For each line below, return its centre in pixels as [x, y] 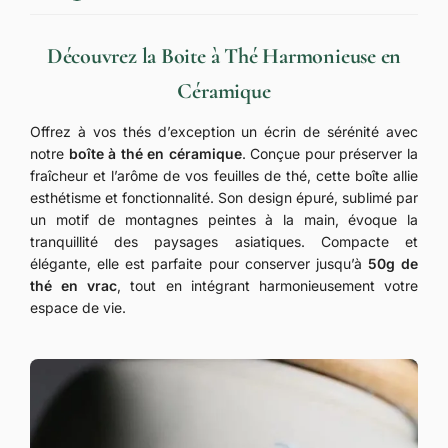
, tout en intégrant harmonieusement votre [268, 285]
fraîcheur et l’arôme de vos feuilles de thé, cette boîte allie [224, 175]
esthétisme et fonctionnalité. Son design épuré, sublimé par [224, 197]
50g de [392, 263]
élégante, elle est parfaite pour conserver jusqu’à [199, 263]
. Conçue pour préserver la [330, 153]
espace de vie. [78, 307]
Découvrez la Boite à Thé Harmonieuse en [224, 55]
